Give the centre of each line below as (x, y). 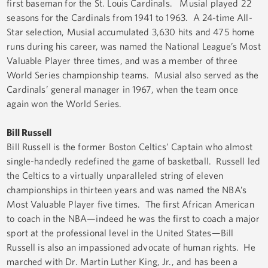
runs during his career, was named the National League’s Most (134, 46)
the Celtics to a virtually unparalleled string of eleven (115, 176)
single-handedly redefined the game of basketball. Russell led (134, 161)
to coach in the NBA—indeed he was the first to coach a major (133, 219)
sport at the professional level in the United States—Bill (120, 233)
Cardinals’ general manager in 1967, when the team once (122, 89)
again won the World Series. (64, 104)
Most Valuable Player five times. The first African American (130, 204)
